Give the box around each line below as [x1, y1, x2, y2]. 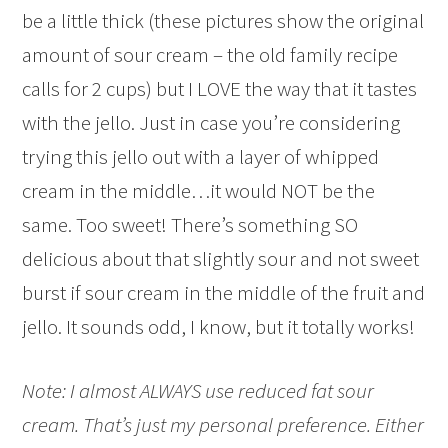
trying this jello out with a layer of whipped [22, 142, 380, 170]
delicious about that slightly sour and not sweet [22, 244, 420, 272]
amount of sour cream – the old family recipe [22, 40, 399, 68]
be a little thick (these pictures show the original [22, 6, 425, 34]
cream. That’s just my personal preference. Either [22, 410, 425, 438]
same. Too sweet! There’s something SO [22, 210, 359, 238]
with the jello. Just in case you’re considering [22, 108, 401, 136]
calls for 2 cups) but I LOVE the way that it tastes [22, 74, 418, 102]
